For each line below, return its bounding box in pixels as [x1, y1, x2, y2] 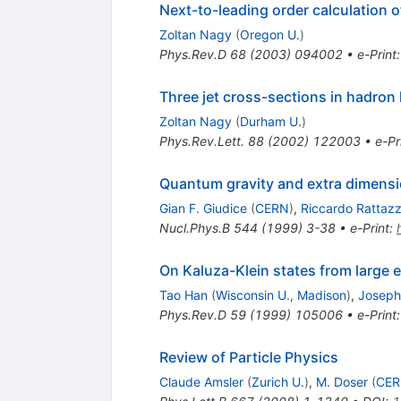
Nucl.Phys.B [158, 220, 230, 236]
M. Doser [315, 374, 368, 390]
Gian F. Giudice [158, 200, 247, 217]
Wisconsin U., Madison [215, 287, 346, 303]
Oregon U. [239, 27, 300, 43]
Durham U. [239, 114, 302, 130]
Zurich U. [251, 374, 304, 390]
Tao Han [158, 287, 208, 303]
